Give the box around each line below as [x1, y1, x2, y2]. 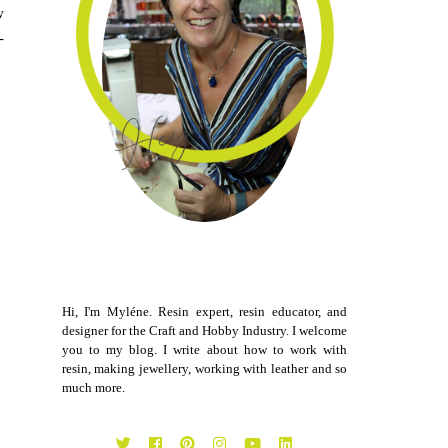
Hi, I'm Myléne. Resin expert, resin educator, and [61, 304, 348, 320]
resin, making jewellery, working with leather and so [61, 361, 348, 377]
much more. [61, 380, 125, 396]
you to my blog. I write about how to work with [61, 342, 348, 358]
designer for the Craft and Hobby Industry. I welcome [61, 323, 348, 339]
